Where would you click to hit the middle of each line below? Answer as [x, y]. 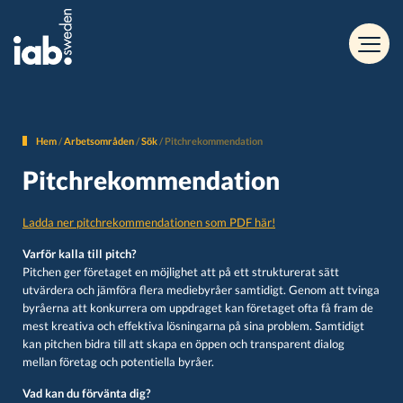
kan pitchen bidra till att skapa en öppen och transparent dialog [184, 344]
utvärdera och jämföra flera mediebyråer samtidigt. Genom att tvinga [201, 290]
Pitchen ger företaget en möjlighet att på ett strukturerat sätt [181, 272]
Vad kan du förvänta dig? [86, 394]
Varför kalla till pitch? [79, 254]
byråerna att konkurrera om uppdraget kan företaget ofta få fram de [198, 308]
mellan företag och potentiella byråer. [118, 362]
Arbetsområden [99, 141]
